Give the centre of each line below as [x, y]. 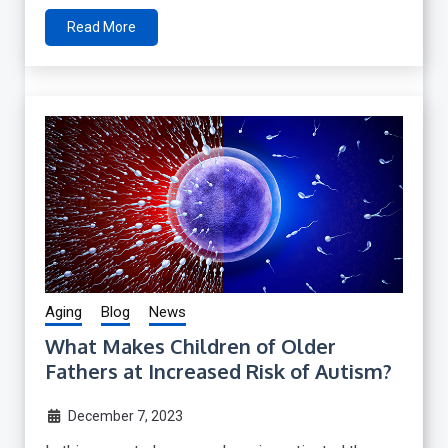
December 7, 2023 [125, 416]
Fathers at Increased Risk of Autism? [218, 371]
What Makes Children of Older [190, 346]
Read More [101, 26]
